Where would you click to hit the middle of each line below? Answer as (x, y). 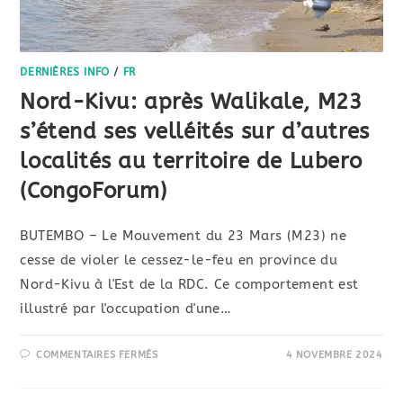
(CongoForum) (94, 190)
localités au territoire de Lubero (191, 161)
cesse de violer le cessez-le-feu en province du (179, 260)
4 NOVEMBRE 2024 (334, 354)
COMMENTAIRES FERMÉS (97, 354)
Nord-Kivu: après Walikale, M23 (191, 101)
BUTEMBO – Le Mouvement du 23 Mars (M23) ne (184, 235)
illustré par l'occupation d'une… (126, 308)
